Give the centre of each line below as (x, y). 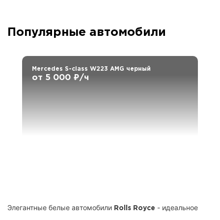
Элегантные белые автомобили (61, 208)
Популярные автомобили (87, 33)
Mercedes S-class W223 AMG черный (91, 69)
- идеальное (177, 208)
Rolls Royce (135, 208)
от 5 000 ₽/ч (60, 78)
